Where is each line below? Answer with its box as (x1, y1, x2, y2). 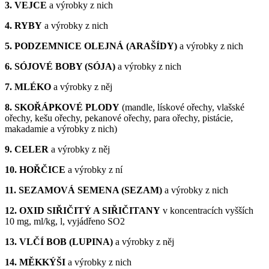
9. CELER (5, 144, 49, 154)
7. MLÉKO (5, 81, 51, 92)
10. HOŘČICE (5, 164, 65, 175)
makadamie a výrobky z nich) (5, 123, 117, 134)
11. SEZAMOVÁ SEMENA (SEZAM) (5, 184, 162, 195)
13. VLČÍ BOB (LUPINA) (5, 236, 113, 247)
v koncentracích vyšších (160, 205, 253, 216)
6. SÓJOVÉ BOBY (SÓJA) (5, 61, 115, 71)
